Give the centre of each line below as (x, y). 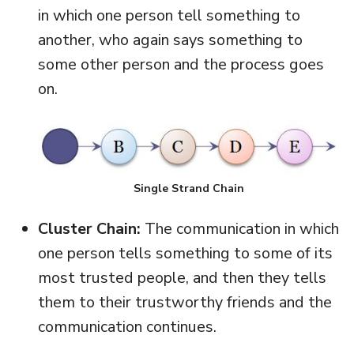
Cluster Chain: (89, 229)
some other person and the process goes (181, 64)
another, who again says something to (170, 40)
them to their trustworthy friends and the (185, 303)
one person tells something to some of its (185, 254)
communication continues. (127, 327)
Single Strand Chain (189, 189)
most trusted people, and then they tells (182, 278)
